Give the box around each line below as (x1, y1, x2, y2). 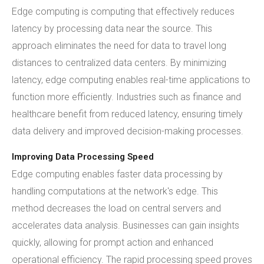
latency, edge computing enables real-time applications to (12, 74, 250, 85)
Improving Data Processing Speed (12, 151, 154, 162)
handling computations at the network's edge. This (12, 186, 218, 197)
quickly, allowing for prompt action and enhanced (12, 237, 213, 248)
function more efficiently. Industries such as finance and (12, 91, 241, 103)
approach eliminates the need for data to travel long (12, 40, 226, 51)
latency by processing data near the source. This (12, 23, 212, 34)
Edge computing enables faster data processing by (12, 169, 223, 180)
